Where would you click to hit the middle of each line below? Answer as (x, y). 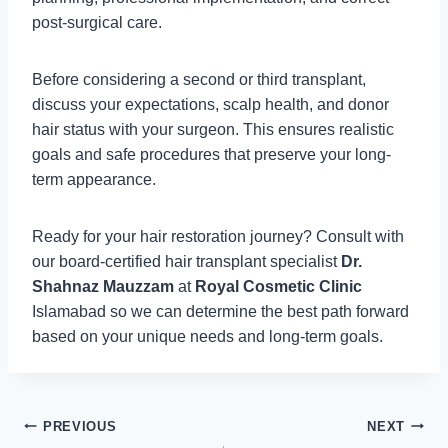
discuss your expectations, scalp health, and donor (210, 104)
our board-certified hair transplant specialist (186, 261)
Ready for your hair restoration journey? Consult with (218, 236)
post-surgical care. (97, 22)
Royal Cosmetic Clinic (278, 286)
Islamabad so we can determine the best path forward (220, 311)
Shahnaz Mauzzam (103, 286)
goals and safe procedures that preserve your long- (211, 154)
